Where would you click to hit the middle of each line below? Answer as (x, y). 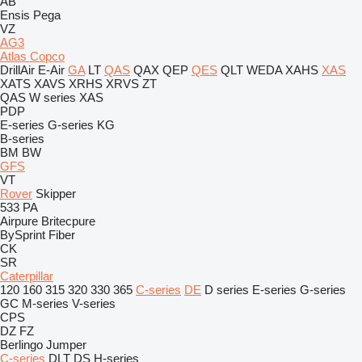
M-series (45, 303)
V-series (94, 303)
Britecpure (68, 221)
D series (227, 290)
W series (53, 97)
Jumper (66, 345)
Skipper (56, 194)
